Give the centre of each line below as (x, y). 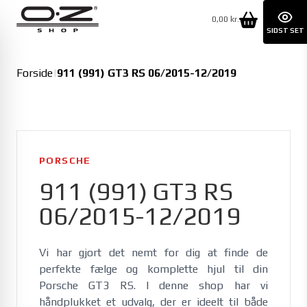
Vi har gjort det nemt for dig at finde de (153, 253)
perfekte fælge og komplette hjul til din (153, 269)
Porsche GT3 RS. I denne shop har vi (153, 285)
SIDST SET (285, 30)
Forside (35, 73)
